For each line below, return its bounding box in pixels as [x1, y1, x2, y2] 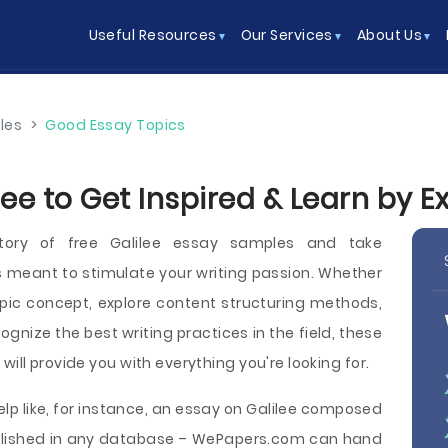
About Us [356, 25, 423, 45]
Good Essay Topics [45, 115, 186, 135]
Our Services [240, 25, 333, 45]
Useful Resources [88, 25, 217, 45]
